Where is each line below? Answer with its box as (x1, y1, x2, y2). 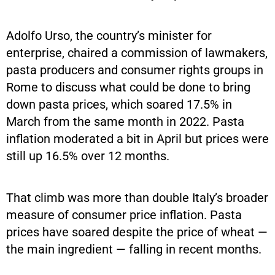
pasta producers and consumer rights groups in (6, 63, 263, 77)
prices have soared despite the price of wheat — (6, 225, 268, 239)
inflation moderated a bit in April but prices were (6, 131, 269, 146)
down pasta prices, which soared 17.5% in (6, 97, 232, 112)
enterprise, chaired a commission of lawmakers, (6, 45, 268, 60)
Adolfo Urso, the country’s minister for (6, 28, 212, 43)
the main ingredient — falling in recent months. (6, 242, 261, 257)
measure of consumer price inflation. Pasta (6, 207, 242, 222)
